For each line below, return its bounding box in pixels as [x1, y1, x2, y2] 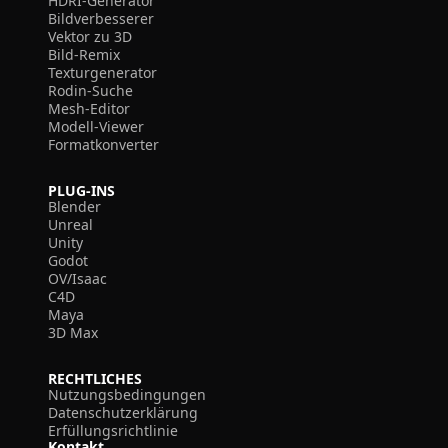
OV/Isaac [48, 269, 107, 288]
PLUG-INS [48, 181, 115, 200]
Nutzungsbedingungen [48, 385, 206, 404]
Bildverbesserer [48, 9, 154, 28]
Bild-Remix [48, 45, 120, 64]
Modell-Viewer [48, 117, 144, 136]
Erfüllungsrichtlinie [48, 421, 178, 440]
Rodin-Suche [48, 81, 133, 100]
